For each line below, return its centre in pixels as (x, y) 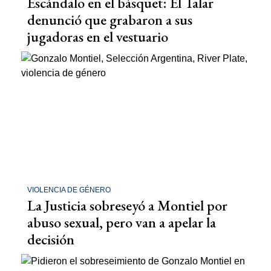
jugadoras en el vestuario (98, 36)
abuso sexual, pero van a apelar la (122, 223)
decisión (51, 240)
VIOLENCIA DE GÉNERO (69, 190)
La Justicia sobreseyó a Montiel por (127, 206)
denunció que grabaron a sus (110, 19)
